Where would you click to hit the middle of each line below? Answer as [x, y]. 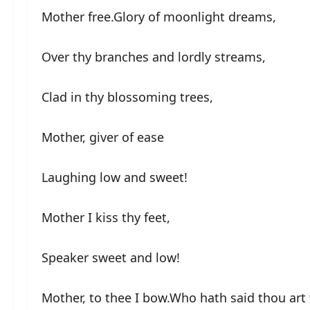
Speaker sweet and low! [111, 257]
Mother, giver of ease [103, 137]
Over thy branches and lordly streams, [154, 56]
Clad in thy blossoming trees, [127, 97]
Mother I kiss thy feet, [106, 217]
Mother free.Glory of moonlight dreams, [159, 16]
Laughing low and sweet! [115, 177]
